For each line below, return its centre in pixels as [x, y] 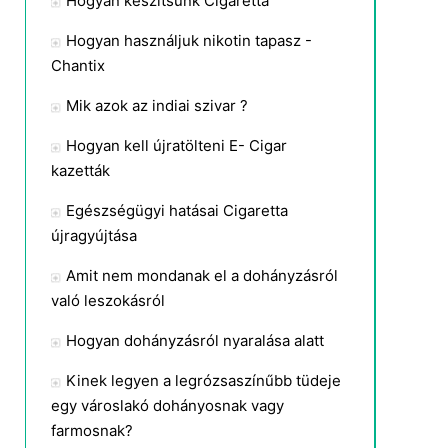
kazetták [80, 170]
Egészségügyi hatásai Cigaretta [177, 210]
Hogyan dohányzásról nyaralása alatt [195, 340]
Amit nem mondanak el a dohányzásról [202, 275]
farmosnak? [92, 430]
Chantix [78, 65]
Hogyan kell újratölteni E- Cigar [176, 145]
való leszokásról [108, 300]
